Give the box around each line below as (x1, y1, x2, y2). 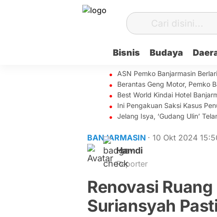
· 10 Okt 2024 (148, 133, 200, 142)
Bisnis (112, 47, 140, 58)
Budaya (149, 47, 183, 58)
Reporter (116, 159, 148, 169)
